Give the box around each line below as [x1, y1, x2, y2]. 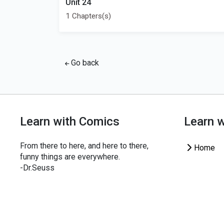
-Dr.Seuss [20, 163, 54, 172]
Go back [69, 58, 99, 67]
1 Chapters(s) [65, 11, 111, 20]
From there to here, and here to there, [20, 141, 148, 150]
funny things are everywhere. [20, 152, 120, 161]
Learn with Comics [20, 114, 119, 128]
